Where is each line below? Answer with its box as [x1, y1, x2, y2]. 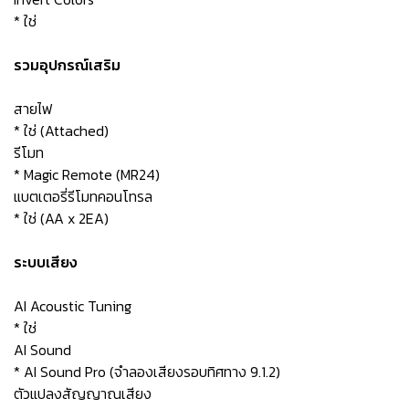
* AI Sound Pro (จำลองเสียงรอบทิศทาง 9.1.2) [14, 361, 280, 383]
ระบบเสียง [14, 251, 78, 273]
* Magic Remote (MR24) [14, 163, 160, 185]
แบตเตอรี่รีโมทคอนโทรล [14, 185, 152, 207]
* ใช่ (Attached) [14, 120, 109, 142]
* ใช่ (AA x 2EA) [14, 207, 109, 229]
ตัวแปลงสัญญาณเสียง [14, 383, 152, 404]
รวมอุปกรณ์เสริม [14, 54, 121, 76]
